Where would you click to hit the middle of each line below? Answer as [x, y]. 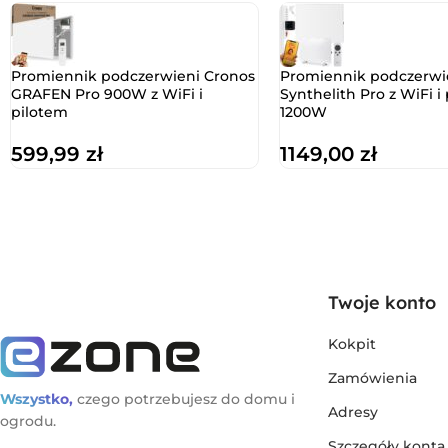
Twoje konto [381, 303]
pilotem [39, 112]
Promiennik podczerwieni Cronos [133, 76]
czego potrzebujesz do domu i [184, 399]
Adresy [352, 412]
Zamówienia [372, 378]
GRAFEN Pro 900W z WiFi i [107, 94]
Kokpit [351, 344]
